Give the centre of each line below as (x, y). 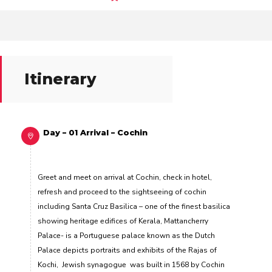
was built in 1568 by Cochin (177, 265)
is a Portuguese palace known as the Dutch (140, 236)
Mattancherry (186, 221)
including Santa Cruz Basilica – (91, 207)
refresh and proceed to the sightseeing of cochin (122, 192)
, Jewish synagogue (93, 265)
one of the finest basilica (187, 207)
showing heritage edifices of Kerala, (101, 221)
